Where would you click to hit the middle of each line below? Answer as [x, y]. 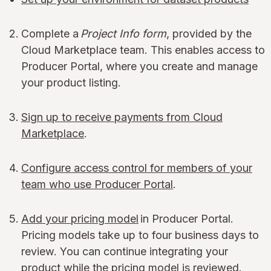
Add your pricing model [80, 218]
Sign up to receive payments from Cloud [122, 117]
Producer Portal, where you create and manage [139, 66]
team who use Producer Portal [97, 184]
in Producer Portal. [186, 218]
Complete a [51, 33]
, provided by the [209, 33]
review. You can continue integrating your [125, 251]
